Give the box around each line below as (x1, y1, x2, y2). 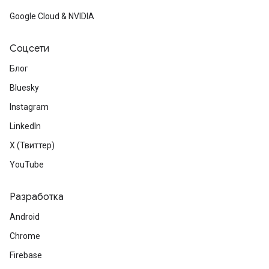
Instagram (10, 102, 49, 112)
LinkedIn (10, 121, 41, 131)
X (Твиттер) (10, 141, 55, 150)
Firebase (10, 250, 42, 260)
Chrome (10, 231, 40, 241)
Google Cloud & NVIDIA (10, 11, 94, 21)
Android (10, 212, 40, 222)
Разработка (10, 191, 64, 203)
